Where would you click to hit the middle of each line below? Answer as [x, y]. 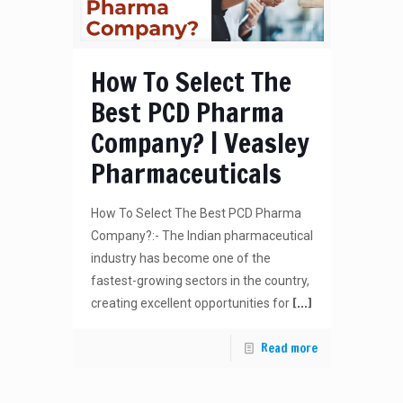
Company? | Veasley [200, 143]
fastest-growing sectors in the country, [200, 281]
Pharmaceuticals [186, 174]
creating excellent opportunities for [190, 304]
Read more [289, 349]
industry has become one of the [180, 259]
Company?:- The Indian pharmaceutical [201, 236]
